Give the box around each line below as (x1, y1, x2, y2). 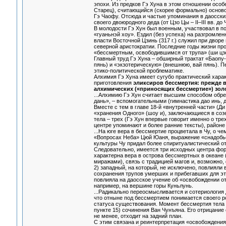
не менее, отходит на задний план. (93, 213, 183, 219)
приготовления (93, 80, 133, 86)
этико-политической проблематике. (93, 68, 184, 74)
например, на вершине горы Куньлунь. (93, 183, 193, 189)
